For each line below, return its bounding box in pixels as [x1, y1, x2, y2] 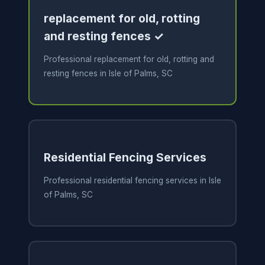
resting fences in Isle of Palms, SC [43, 69, 173, 79]
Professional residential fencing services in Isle [43, 176, 221, 186]
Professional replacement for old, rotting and [43, 54, 214, 64]
